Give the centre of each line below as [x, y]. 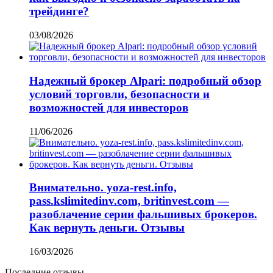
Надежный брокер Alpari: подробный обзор [145, 80]
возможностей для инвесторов [109, 107]
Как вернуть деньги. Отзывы [107, 228]
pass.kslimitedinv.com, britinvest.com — [129, 201]
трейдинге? [59, 12]
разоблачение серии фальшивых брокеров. [143, 214]
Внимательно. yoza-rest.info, [103, 188]
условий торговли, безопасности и [119, 94]
